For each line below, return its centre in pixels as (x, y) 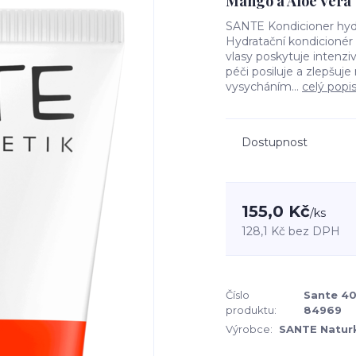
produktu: (251, 310)
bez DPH (314, 231)
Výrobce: (249, 329)
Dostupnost (275, 142)
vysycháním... (264, 87)
